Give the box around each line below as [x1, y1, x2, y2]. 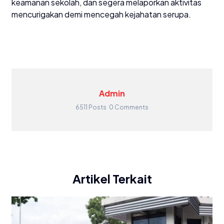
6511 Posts [75, 103, 106, 111]
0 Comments [109, 103, 148, 111]
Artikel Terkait [72, 170, 152, 186]
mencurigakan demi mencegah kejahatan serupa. [11, 8, 191, 19]
